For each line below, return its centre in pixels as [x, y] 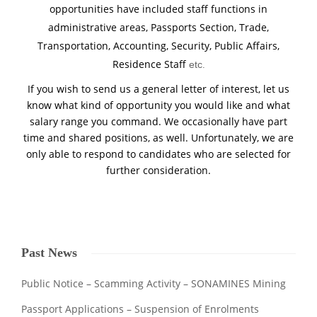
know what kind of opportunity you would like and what [158, 105]
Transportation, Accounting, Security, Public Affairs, [158, 46]
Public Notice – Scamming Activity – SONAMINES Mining [154, 283]
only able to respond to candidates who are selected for [158, 154]
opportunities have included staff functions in [158, 9]
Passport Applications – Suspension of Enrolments [140, 309]
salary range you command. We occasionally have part [158, 121]
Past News [49, 253]
